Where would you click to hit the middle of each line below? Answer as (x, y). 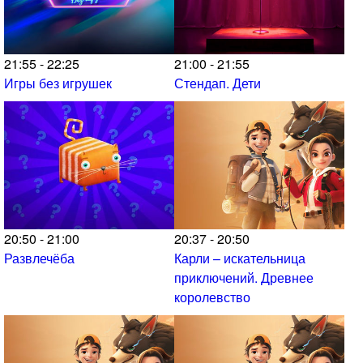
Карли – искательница (240, 258)
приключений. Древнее (244, 277)
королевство (212, 297)
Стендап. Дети (218, 83)
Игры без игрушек (58, 83)
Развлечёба (39, 258)
